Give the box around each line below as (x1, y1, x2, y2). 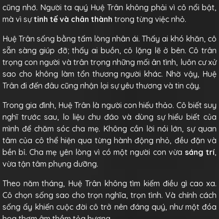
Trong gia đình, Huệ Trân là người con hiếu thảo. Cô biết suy (2, 100, 217, 110)
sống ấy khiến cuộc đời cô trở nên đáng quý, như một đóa (2, 201, 217, 212)
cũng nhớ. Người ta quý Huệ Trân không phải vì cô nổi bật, (2, 2, 217, 12)
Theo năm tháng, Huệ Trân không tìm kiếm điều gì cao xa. (2, 178, 217, 188)
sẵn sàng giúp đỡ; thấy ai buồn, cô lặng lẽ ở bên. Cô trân (2, 45, 217, 55)
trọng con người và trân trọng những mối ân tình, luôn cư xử (2, 57, 217, 67)
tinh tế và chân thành (34, 14, 112, 24)
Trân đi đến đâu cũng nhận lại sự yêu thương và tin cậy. (2, 80, 200, 90)
